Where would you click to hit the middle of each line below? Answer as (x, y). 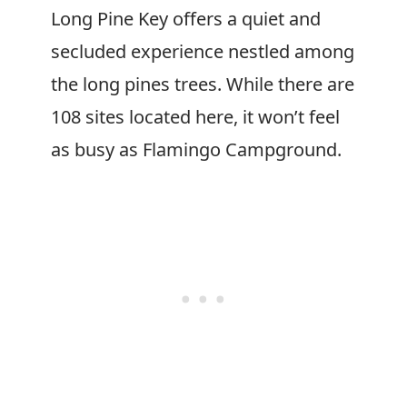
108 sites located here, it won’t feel (195, 117)
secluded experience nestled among (203, 51)
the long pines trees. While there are (203, 84)
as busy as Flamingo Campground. (196, 149)
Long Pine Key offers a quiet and (186, 19)
